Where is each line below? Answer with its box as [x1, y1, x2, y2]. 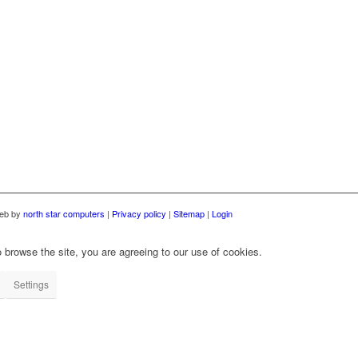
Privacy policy [112, 207, 166, 221]
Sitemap [173, 207, 207, 221]
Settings [14, 277, 49, 292]
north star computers [23, 207, 105, 221]
